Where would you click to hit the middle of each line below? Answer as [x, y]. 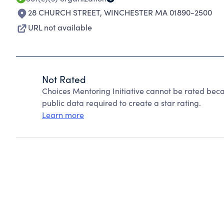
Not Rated [64, 79]
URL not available [60, 27]
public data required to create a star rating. [121, 103]
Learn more [63, 115]
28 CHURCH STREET [64, 12]
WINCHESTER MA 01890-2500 [158, 12]
